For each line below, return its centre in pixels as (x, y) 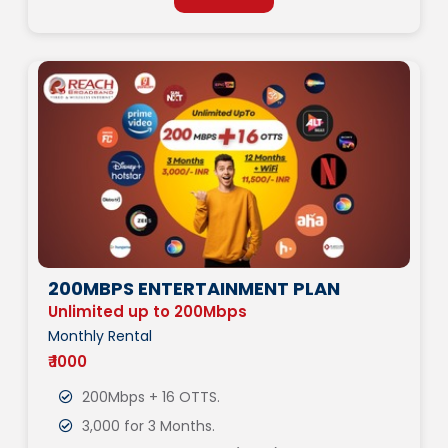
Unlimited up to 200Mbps (147, 312)
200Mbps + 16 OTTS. (149, 397)
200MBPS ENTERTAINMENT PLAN (194, 289)
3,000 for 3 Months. (147, 426)
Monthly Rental (100, 336)
